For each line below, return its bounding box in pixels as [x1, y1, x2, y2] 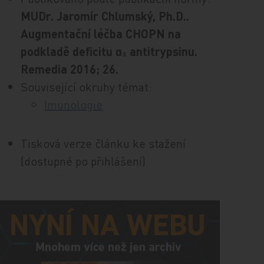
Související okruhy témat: [20, 79, 152, 94]
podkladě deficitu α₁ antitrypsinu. [20, 44, 197, 59]
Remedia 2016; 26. [20, 61, 118, 77]
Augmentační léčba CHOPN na [20, 26, 181, 41]
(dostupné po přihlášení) [20, 153, 146, 169]
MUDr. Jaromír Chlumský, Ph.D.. [20, 8, 189, 24]
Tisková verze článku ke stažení [20, 136, 186, 151]
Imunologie [44, 97, 103, 112]
